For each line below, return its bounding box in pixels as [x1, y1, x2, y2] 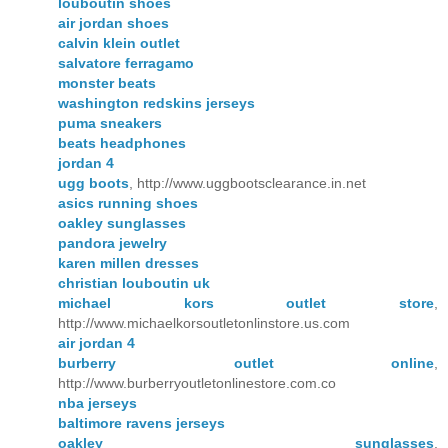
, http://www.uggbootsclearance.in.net [129, 174, 366, 191]
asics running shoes [58, 194, 198, 211]
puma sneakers [58, 114, 162, 131]
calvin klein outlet [58, 34, 180, 51]
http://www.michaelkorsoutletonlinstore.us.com [58, 314, 350, 331]
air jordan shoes [58, 14, 169, 31]
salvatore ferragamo [58, 54, 194, 71]
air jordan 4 [58, 334, 135, 351]
